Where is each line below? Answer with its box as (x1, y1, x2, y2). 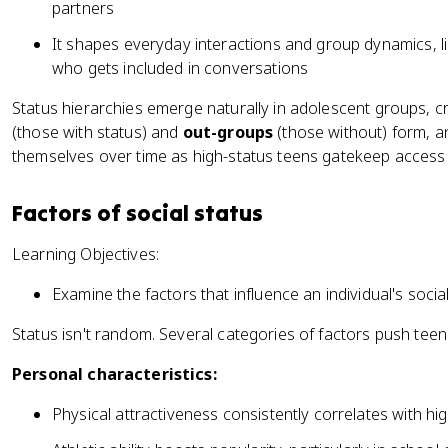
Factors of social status (12, 199, 263, 227)
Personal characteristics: (12, 363, 217, 385)
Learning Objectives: (12, 243, 160, 265)
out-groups (182, 121, 274, 143)
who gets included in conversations (52, 57, 309, 79)
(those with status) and (12, 121, 183, 143)
